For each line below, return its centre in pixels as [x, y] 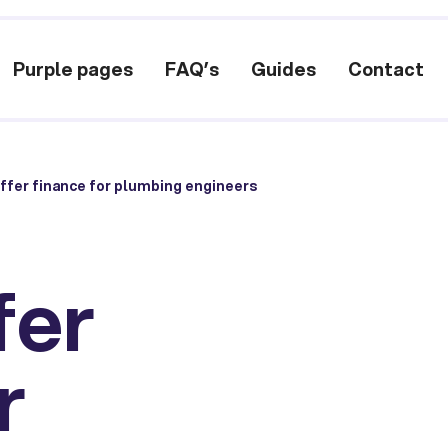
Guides [284, 68]
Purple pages [73, 68]
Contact [386, 68]
